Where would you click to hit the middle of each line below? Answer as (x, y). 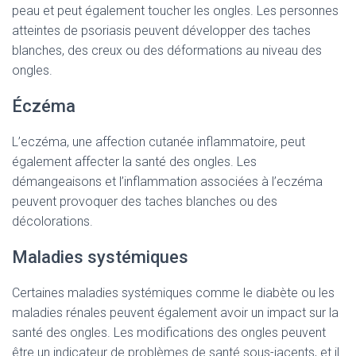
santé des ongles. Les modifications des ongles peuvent (169, 333)
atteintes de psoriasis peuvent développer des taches (161, 31)
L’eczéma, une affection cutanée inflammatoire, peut (159, 142)
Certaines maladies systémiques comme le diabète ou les (173, 293)
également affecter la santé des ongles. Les (134, 162)
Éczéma (44, 106)
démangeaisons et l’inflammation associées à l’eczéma (167, 182)
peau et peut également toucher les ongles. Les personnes (175, 11)
